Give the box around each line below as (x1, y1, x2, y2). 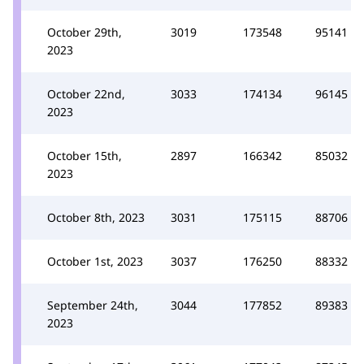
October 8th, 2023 (47, 209, 145, 225)
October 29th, (47, 24, 122, 40)
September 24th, (47, 297, 138, 313)
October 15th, (47, 147, 122, 163)
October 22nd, (47, 85, 125, 102)
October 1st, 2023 (47, 253, 143, 269)
